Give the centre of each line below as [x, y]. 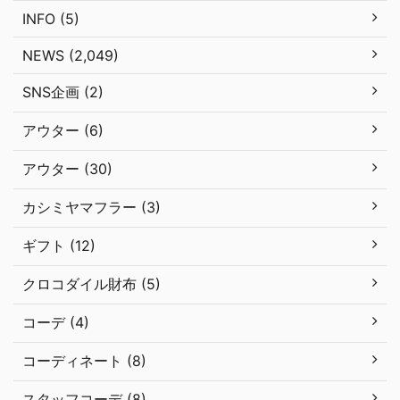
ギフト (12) [59, 245]
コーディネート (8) [84, 360]
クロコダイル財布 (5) [92, 283]
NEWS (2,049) [71, 55]
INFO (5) [51, 18]
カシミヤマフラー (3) [92, 207]
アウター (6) [63, 130]
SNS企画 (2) [63, 92]
